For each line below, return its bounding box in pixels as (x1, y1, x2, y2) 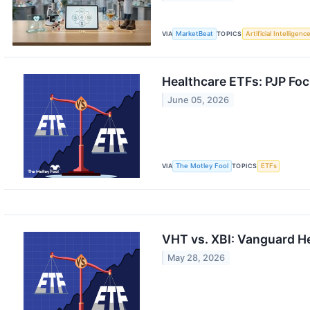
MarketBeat (176, 30, 214, 38)
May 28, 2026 (167, 253, 226, 264)
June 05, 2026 (167, 95, 230, 106)
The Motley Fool (176, 162, 229, 170)
